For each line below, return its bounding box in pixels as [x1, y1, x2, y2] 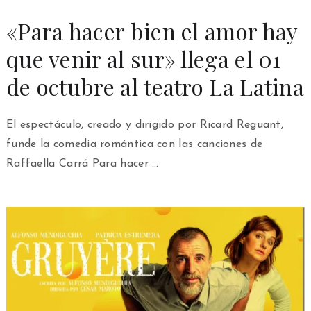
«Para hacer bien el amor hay [6, 15, 298, 46]
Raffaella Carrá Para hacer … [6, 158, 159, 169]
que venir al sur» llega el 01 [6, 43, 281, 74]
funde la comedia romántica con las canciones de [6, 138, 263, 150]
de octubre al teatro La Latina [6, 71, 305, 101]
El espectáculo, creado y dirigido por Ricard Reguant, [6, 119, 284, 131]
